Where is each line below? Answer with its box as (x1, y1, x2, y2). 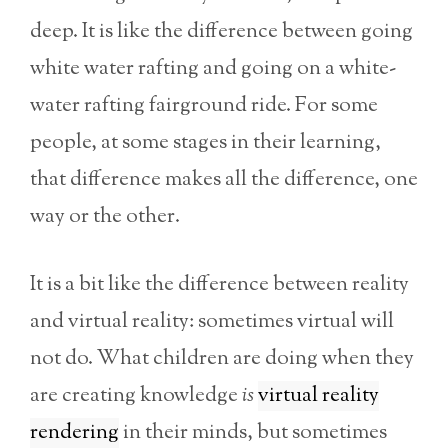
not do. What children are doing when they (30, 344, 414, 375)
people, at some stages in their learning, (30, 127, 381, 158)
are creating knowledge (30, 381, 242, 412)
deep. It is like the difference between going (30, 16, 413, 47)
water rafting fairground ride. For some (30, 90, 378, 121)
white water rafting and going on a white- (30, 53, 396, 84)
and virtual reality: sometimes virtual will (30, 307, 394, 338)
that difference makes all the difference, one (30, 164, 418, 195)
